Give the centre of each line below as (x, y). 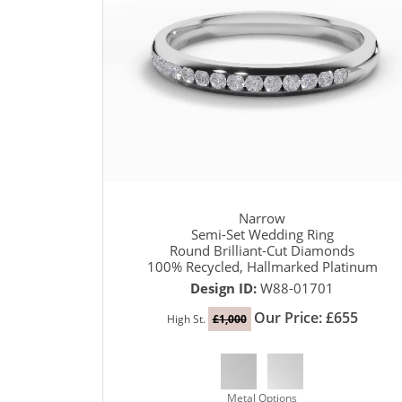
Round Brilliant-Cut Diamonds (262, 251)
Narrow (262, 218)
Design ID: (225, 288)
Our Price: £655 (306, 318)
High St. (187, 319)
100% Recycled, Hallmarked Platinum (262, 267)
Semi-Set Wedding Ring (262, 235)
